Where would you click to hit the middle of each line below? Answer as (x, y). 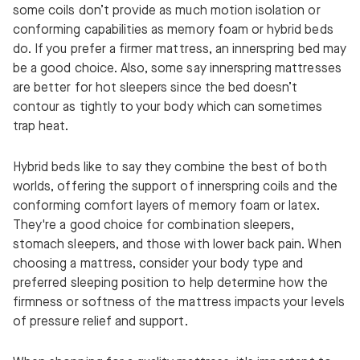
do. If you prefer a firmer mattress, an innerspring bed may (180, 50)
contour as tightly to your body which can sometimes (168, 108)
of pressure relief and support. (100, 322)
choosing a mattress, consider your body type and (158, 264)
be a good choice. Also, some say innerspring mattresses (177, 69)
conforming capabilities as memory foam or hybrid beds (173, 31)
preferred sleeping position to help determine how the (170, 284)
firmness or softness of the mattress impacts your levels (179, 303)
